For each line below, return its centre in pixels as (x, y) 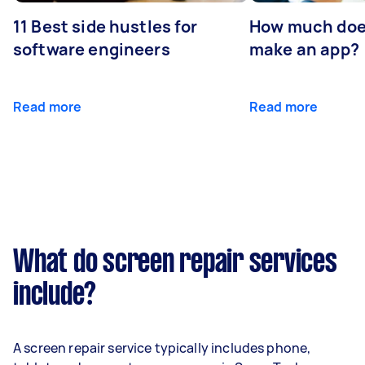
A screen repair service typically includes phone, (162, 347)
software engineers (92, 49)
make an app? (304, 49)
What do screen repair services (175, 263)
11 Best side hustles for (106, 26)
